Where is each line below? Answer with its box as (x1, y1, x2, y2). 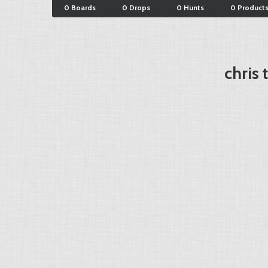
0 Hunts (176, 3, 204, 12)
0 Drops (122, 3, 150, 12)
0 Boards (64, 3, 96, 12)
